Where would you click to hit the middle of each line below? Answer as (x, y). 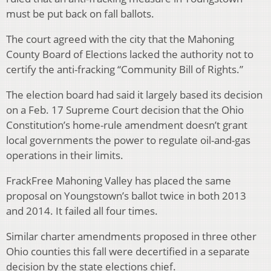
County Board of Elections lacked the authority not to (130, 54)
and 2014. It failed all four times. (82, 211)
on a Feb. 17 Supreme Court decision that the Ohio (125, 110)
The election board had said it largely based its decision (134, 95)
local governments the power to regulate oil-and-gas (128, 140)
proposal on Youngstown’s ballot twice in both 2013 (126, 196)
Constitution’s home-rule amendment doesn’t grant (127, 125)
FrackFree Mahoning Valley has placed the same (119, 181)
